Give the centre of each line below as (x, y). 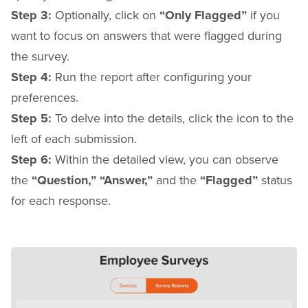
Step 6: (31, 159)
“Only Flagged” (203, 15)
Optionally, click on (107, 14)
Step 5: (31, 118)
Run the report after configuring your (152, 76)
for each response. (61, 200)
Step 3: (33, 15)
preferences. (45, 97)
